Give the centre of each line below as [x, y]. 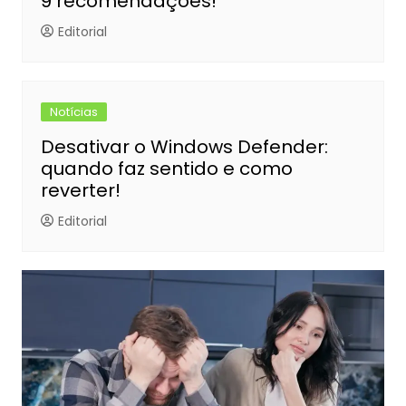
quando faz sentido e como [166, 169]
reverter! [80, 191]
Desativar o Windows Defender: [184, 147]
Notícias [73, 112]
